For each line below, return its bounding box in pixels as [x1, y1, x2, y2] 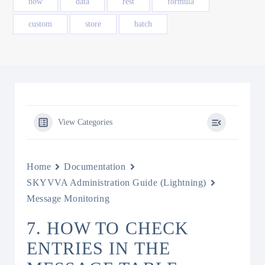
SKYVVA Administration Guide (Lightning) [27, 177, 206, 188]
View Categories [58, 118, 112, 127]
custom [28, 20, 52, 28]
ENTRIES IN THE [27, 238, 170, 258]
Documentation [64, 161, 126, 172]
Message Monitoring [27, 193, 110, 203]
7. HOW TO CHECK [27, 218, 189, 238]
